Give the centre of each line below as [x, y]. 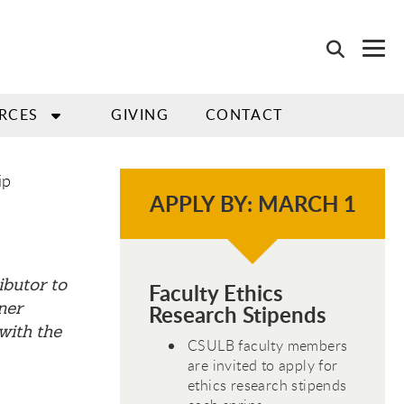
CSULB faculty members [268, 345]
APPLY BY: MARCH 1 [252, 203]
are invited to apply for [263, 365]
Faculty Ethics [216, 293]
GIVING [140, 115]
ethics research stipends [267, 385]
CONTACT [244, 115]
